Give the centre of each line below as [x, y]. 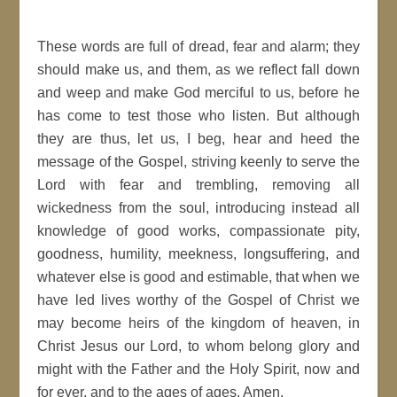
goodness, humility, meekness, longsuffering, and [198, 254]
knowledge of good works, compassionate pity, [198, 231]
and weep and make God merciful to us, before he [198, 93]
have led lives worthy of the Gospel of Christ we [198, 300]
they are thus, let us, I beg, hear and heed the [198, 139]
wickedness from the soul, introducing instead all [198, 208]
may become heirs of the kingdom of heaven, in [198, 323]
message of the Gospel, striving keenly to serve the [198, 162]
